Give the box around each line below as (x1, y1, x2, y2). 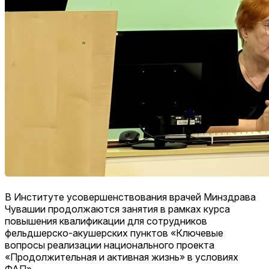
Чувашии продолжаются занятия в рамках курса (5, 202, 230, 215)
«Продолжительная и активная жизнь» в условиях (5, 250, 238, 263)
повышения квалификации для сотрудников (5, 214, 207, 227)
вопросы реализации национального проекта (5, 238, 214, 251)
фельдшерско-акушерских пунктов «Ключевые (5, 226, 223, 239)
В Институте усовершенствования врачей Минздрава (5, 190, 256, 203)
